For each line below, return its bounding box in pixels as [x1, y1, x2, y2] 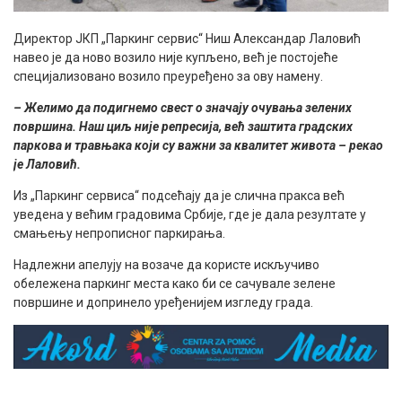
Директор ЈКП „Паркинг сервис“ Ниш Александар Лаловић [13, 31, 361, 46]
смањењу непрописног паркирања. [13, 225, 225, 240]
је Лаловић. [13, 156, 81, 171]
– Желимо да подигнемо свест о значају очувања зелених [13, 100, 352, 115]
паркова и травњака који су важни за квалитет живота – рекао [13, 137, 383, 153]
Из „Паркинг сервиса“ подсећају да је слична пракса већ [13, 188, 345, 203]
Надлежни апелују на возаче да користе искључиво [13, 257, 319, 272]
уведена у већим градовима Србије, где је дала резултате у [13, 206, 366, 222]
